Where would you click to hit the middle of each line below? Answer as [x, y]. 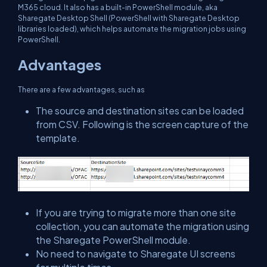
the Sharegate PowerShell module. [113, 240]
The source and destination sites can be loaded [140, 110]
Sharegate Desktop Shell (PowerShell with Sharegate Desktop [129, 18]
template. [58, 138]
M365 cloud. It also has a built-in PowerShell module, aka [118, 7]
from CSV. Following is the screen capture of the [142, 124]
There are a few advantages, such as [81, 89]
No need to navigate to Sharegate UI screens [136, 254]
